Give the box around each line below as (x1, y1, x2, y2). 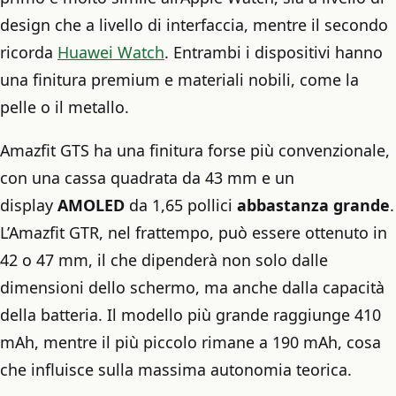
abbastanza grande (237, 194, 390, 217)
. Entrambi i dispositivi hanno (164, 41, 383, 63)
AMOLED (57, 194, 125, 217)
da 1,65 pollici (125, 194, 237, 217)
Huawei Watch (57, 41, 164, 63)
